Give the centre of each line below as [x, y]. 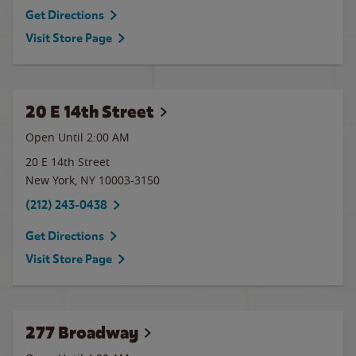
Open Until [56, 137]
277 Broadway [82, 333]
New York [50, 180]
